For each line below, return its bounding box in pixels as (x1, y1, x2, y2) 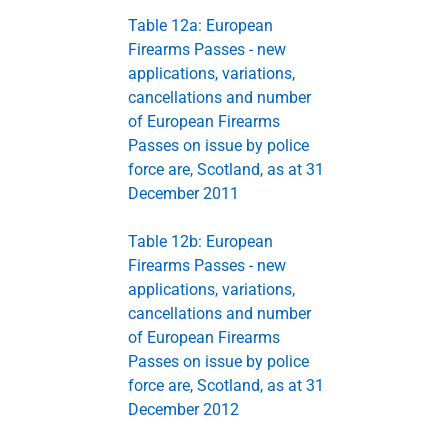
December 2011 (128, 183, 239, 203)
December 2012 (128, 399, 239, 419)
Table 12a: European (128, 15, 273, 35)
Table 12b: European (128, 231, 273, 251)
